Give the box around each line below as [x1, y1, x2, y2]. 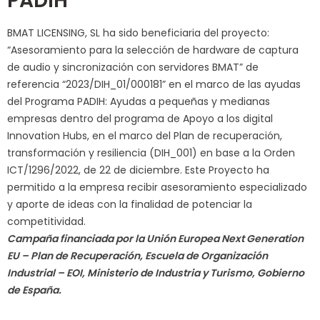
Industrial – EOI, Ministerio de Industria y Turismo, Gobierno [7, 266, 304, 281]
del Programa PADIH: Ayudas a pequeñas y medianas [7, 94, 270, 109]
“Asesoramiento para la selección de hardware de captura [7, 43, 299, 58]
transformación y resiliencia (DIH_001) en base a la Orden [7, 146, 295, 161]
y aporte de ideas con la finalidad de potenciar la [7, 197, 252, 212]
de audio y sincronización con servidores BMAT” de [7, 60, 259, 75]
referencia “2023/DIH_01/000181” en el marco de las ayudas [7, 77, 301, 92]
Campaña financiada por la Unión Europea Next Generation [7, 231, 304, 246]
